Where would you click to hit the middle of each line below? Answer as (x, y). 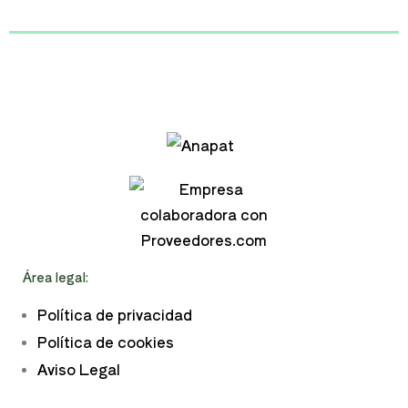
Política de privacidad (115, 315)
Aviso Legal (79, 369)
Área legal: (56, 277)
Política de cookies (106, 342)
